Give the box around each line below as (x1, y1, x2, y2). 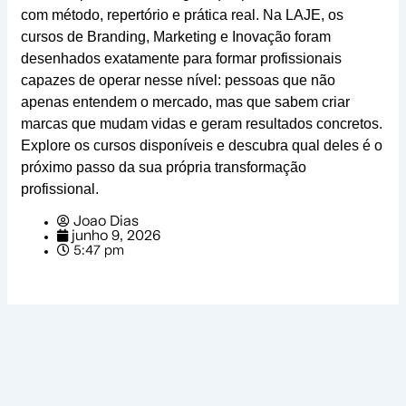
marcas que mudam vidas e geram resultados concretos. (20, 116, 382, 132)
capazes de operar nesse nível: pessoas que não (20, 72, 335, 89)
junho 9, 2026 (71, 228, 160, 245)
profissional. (20, 181, 99, 198)
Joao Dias (72, 214, 139, 230)
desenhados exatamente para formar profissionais (20, 51, 342, 67)
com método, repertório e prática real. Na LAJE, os (20, 7, 343, 24)
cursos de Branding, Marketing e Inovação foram (20, 29, 331, 45)
